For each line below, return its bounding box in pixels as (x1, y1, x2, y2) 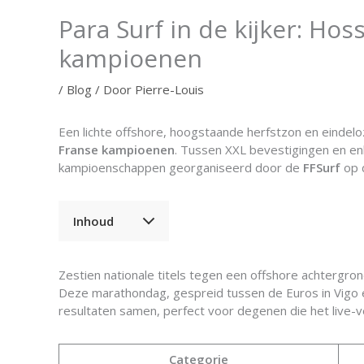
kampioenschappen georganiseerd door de (58, 159, 303, 175)
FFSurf (303, 159, 340, 175)
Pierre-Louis (135, 81, 204, 97)
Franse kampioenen (58, 141, 175, 158)
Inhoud (73, 213, 114, 229)
